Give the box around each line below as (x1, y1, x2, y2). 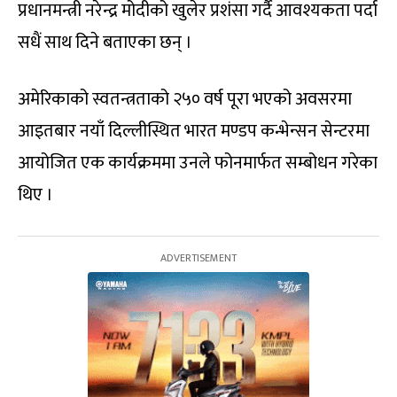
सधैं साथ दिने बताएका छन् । (18, 27, 192, 58)
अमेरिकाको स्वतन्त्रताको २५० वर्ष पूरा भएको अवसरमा (18, 83, 352, 114)
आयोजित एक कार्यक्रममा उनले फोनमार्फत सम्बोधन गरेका (18, 147, 378, 178)
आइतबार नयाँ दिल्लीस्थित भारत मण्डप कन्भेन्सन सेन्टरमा (18, 115, 370, 146)
